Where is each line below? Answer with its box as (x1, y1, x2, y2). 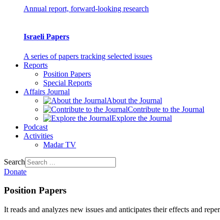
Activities (24, 131, 53, 140)
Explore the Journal (111, 113, 172, 122)
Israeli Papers (24, 32, 69, 41)
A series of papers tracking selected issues (24, 52, 152, 60)
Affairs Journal (24, 87, 70, 96)
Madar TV (43, 140, 76, 149)
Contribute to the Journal (128, 105, 204, 113)
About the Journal (107, 96, 162, 105)
